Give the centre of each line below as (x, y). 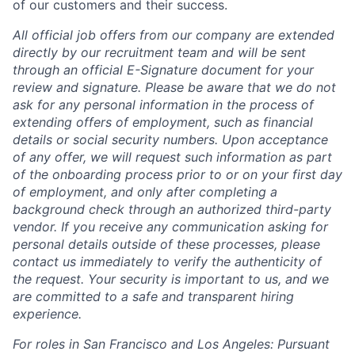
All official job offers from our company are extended (174, 34)
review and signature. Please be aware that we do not (174, 87)
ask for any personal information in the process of (163, 104)
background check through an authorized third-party (172, 209)
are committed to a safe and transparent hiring (153, 296)
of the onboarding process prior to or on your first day (177, 174)
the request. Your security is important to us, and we (171, 279)
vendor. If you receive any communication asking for (170, 226)
